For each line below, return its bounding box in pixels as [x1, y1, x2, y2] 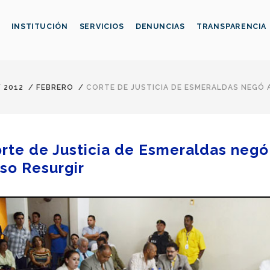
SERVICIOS [79, 22, 124, 31]
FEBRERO [36, 83, 74, 92]
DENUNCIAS [135, 22, 185, 31]
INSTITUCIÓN [11, 22, 68, 31]
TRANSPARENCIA [196, 22, 267, 31]
